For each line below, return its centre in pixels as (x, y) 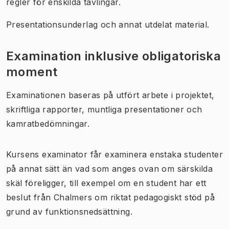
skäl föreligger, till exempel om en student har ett (106, 183)
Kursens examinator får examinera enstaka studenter (114, 154)
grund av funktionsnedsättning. (69, 211)
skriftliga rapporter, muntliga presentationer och (104, 109)
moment (32, 72)
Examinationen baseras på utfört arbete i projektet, (110, 95)
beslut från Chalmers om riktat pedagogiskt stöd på (110, 197)
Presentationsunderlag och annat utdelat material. (108, 24)
